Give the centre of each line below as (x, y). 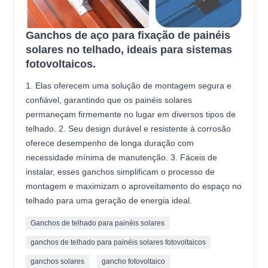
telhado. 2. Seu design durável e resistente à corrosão (129, 129)
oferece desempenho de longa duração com (110, 143)
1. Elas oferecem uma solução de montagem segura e (129, 86)
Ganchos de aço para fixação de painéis (128, 36)
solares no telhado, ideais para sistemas (129, 50)
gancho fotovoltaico (134, 262)
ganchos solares (58, 262)
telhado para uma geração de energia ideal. (109, 201)
